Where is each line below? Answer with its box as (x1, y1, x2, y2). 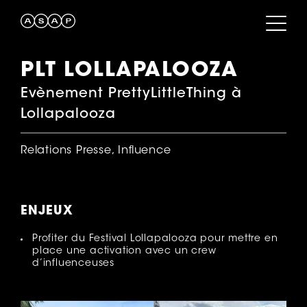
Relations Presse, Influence (21, 145, 171, 157)
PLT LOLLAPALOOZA (21, 61, 238, 82)
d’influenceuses (32, 259, 115, 269)
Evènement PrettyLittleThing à (21, 87, 242, 101)
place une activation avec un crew (32, 247, 217, 257)
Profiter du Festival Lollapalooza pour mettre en (32, 234, 278, 245)
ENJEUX (21, 206, 73, 219)
